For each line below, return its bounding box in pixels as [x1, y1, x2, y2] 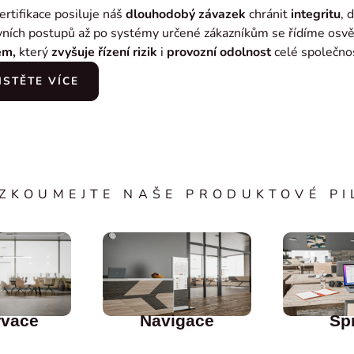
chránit [245, 6, 291, 24]
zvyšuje [51, 43, 95, 62]
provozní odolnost [163, 43, 271, 62]
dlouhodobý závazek [125, 6, 246, 24]
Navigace [140, 311, 214, 330]
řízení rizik [97, 43, 157, 62]
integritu [290, 6, 341, 24]
